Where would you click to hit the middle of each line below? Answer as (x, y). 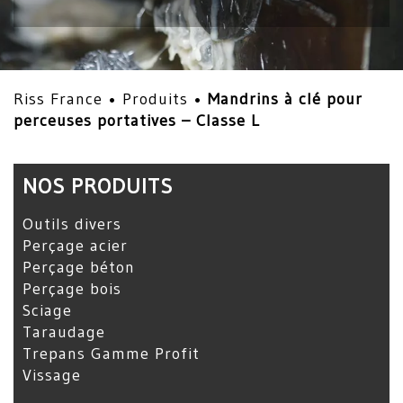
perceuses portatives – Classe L (137, 121)
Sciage (47, 310)
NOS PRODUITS (98, 186)
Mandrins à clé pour (285, 99)
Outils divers (72, 224)
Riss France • (68, 99)
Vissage (52, 375)
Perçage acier (75, 246)
